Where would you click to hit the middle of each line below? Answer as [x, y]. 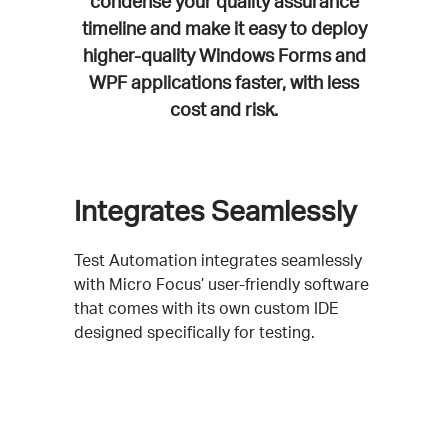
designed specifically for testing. [194, 331]
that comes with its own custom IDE [206, 307]
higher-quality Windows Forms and [224, 54]
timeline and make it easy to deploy [224, 27]
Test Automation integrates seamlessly [218, 259]
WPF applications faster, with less [224, 81]
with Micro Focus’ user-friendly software [221, 283]
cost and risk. [224, 108]
